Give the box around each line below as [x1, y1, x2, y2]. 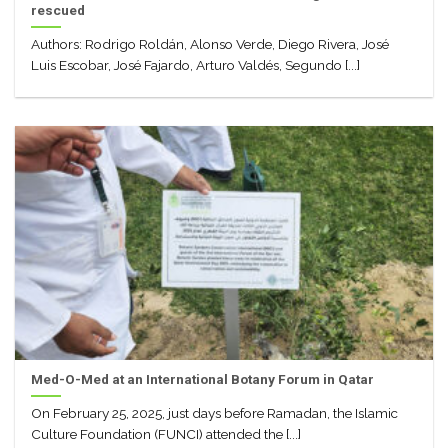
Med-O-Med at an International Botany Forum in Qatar [31, 370, 375, 387]
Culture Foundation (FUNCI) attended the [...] [31, 426, 302, 443]
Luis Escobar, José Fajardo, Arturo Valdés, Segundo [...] [31, 57, 361, 74]
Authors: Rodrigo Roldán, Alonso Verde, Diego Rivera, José [31, 36, 390, 53]
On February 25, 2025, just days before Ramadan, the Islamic [31, 405, 399, 422]
